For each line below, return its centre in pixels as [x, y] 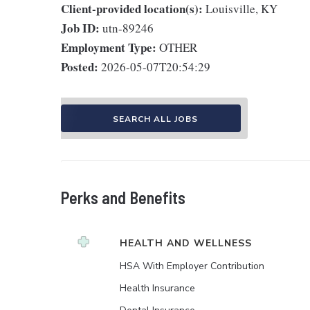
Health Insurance [157, 288]
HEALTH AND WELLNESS [186, 243]
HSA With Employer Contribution [192, 266]
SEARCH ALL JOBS [155, 119]
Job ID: [80, 28]
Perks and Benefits [123, 198]
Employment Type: [109, 47]
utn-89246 [128, 28]
